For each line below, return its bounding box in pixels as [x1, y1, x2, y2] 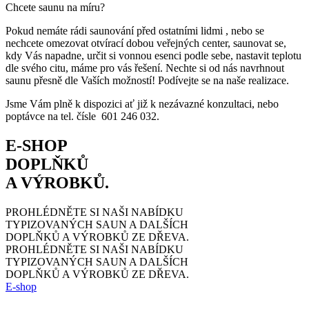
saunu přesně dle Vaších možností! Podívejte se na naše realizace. [6, 74, 289, 86]
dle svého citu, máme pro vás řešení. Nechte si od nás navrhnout [6, 61, 284, 74]
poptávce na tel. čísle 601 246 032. [6, 110, 159, 122]
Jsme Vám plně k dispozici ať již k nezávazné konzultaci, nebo [6, 97, 279, 110]
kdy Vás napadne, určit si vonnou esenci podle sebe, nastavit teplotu [6, 49, 301, 61]
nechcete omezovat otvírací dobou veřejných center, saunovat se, [6, 37, 286, 49]
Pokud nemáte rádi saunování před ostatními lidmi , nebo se [6, 24, 264, 37]
